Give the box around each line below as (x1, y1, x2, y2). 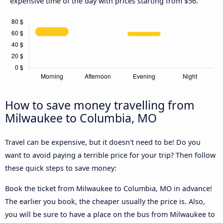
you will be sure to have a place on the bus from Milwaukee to (5, 209, 215, 219)
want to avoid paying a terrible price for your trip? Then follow (5, 150, 216, 160)
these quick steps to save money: (5, 163, 116, 173)
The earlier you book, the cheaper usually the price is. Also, (5, 196, 205, 206)
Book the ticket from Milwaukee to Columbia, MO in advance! (5, 183, 212, 193)
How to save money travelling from (5, 97, 195, 113)
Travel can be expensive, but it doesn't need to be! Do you (5, 137, 201, 147)
